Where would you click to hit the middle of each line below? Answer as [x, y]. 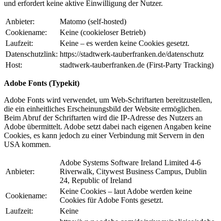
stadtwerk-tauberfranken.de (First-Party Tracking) [137, 65]
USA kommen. [27, 145]
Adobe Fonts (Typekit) [42, 83]
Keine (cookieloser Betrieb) [103, 33]
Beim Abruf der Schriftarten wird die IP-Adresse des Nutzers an [103, 118]
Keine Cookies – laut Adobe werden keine [126, 191]
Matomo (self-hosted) [93, 22]
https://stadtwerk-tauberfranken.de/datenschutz [132, 54]
